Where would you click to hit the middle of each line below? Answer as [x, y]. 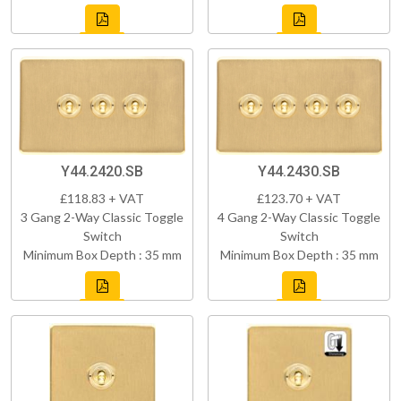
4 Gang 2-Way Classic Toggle [299, 217]
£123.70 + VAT [299, 198]
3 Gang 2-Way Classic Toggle [102, 217]
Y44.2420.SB [102, 171]
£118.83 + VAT [102, 198]
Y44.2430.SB [299, 171]
